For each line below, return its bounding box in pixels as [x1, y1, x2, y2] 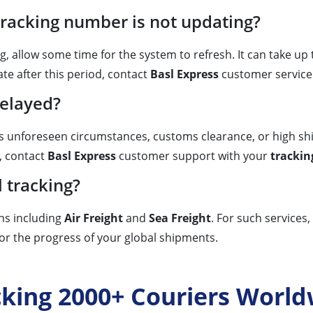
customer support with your [116, 147, 270, 163]
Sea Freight [149, 210, 211, 226]
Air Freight [64, 210, 123, 226]
